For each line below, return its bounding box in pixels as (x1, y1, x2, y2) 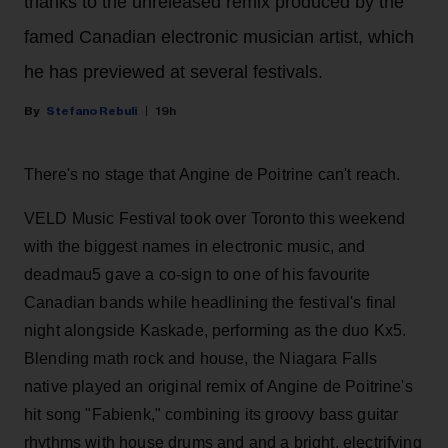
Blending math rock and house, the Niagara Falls (24, 350, 378, 368)
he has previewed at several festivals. (24, 62, 323, 83)
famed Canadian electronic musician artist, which (24, 27, 414, 48)
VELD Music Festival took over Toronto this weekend (24, 210, 406, 228)
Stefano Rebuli (46, 105, 137, 118)
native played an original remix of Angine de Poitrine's (24, 378, 413, 396)
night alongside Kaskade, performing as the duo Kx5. (24, 322, 407, 340)
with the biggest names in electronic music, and (24, 238, 366, 256)
